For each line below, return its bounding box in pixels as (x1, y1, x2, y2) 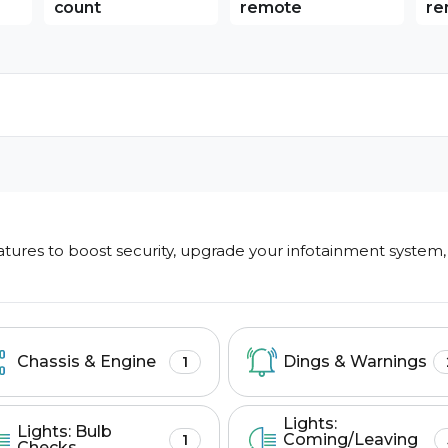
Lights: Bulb (16, 422, 112, 441)
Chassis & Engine (16, 352, 156, 371)
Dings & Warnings (283, 352, 427, 371)
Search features (150, 324, 298, 348)
